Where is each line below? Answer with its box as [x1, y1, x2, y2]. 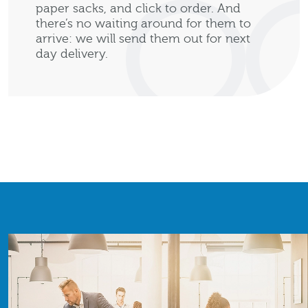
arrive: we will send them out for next [36, 32, 250, 46]
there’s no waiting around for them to [36, 16, 251, 31]
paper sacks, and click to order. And [36, 1, 241, 16]
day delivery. [36, 47, 108, 61]
